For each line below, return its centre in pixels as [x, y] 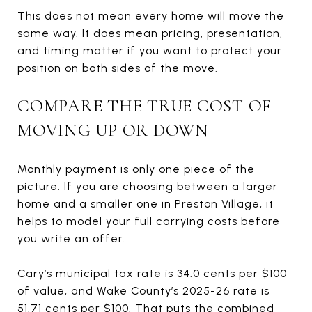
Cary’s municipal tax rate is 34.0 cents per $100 [152, 273]
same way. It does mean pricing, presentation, [150, 33]
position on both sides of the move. [118, 68]
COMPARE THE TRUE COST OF [145, 106]
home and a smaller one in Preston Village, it [146, 203]
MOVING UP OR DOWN [113, 130]
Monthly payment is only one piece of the [136, 169]
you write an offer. [71, 238]
